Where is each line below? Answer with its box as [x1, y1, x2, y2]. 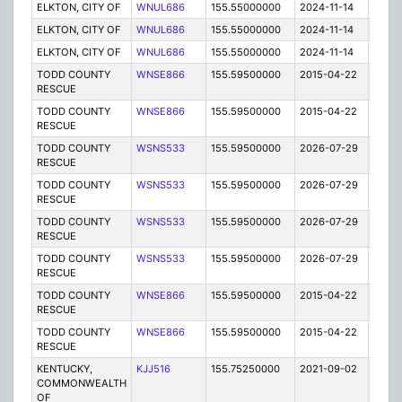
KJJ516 [135, 363, 170, 376]
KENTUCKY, [36, 363, 92, 376]
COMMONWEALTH [36, 377, 127, 390]
